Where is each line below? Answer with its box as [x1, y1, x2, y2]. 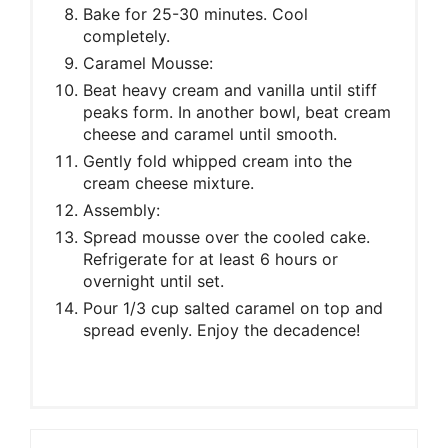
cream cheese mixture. [83, 172, 254, 193]
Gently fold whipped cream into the [83, 150, 352, 171]
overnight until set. [83, 270, 224, 291]
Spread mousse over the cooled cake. [83, 226, 370, 247]
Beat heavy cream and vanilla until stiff [83, 79, 377, 100]
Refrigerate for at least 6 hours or [83, 248, 338, 269]
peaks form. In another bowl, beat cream [83, 101, 391, 122]
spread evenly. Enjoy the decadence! [83, 319, 360, 340]
